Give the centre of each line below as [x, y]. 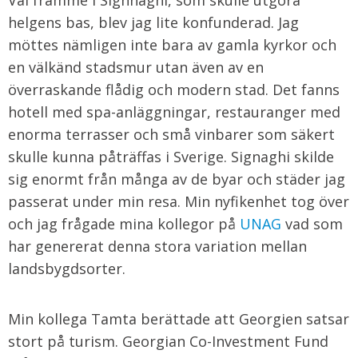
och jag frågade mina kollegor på [124, 224]
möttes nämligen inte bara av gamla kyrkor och [172, 45]
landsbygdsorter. [67, 268]
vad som [312, 224]
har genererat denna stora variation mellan [157, 246]
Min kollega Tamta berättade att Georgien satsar [179, 319]
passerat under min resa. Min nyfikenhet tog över [179, 201]
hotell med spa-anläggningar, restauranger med [174, 112]
